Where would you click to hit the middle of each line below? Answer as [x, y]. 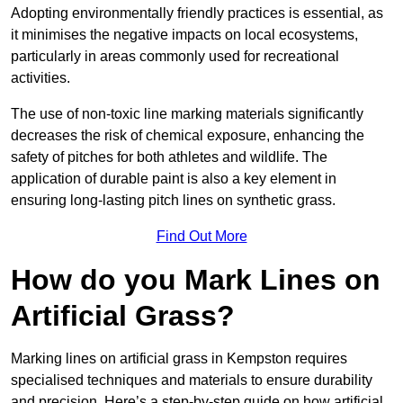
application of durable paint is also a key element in [174, 179]
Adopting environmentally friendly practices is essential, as [197, 13]
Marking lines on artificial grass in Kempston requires [179, 359]
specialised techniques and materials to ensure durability [192, 381]
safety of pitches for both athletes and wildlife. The [169, 157]
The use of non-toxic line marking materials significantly [187, 114]
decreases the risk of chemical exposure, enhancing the [188, 136]
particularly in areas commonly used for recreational [175, 57]
